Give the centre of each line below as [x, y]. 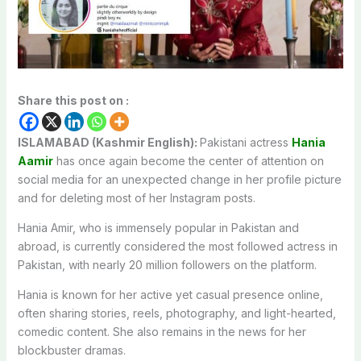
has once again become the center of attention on [188, 160]
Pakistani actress [245, 142]
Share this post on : [73, 100]
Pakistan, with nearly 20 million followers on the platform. [167, 264]
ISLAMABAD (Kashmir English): [108, 142]
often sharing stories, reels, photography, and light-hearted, [176, 313]
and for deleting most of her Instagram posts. [136, 197]
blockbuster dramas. [71, 350]
